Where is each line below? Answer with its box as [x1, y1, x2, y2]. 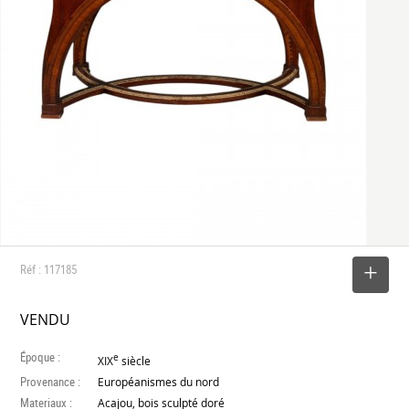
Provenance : [20, 372, 81, 390]
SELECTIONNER [263, 266, 343, 283]
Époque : [20, 349, 61, 365]
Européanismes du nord [98, 374, 220, 389]
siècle [119, 353, 152, 368]
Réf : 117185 [20, 261, 78, 278]
